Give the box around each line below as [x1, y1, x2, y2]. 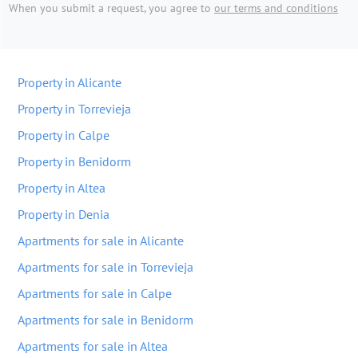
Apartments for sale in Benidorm [18, 312, 193, 328]
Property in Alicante [18, 74, 121, 90]
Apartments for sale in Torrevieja [18, 259, 193, 275]
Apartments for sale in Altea [18, 338, 168, 354]
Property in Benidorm [18, 153, 131, 169]
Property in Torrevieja [18, 101, 131, 117]
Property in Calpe [18, 127, 109, 143]
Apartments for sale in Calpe [18, 285, 172, 301]
